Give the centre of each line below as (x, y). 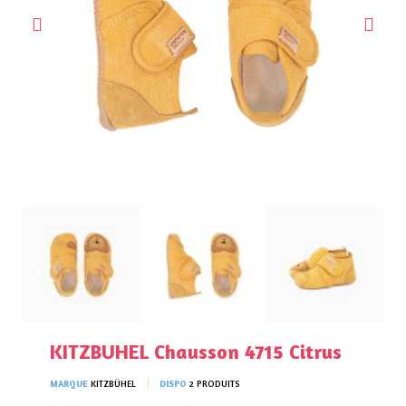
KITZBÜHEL (113, 384)
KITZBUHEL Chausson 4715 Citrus (196, 352)
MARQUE (69, 384)
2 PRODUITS (215, 384)
